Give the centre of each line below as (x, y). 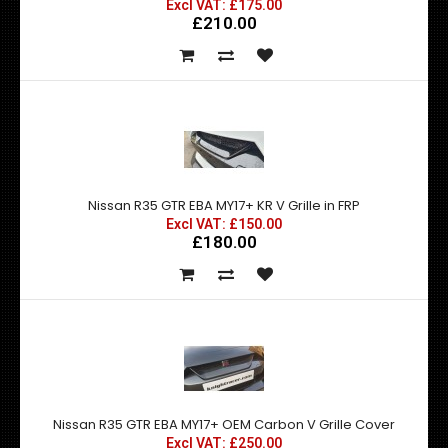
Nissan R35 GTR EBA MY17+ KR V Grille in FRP (224, 205)
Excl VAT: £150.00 (224, 224)
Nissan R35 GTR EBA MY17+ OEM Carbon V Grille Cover (224, 424)
